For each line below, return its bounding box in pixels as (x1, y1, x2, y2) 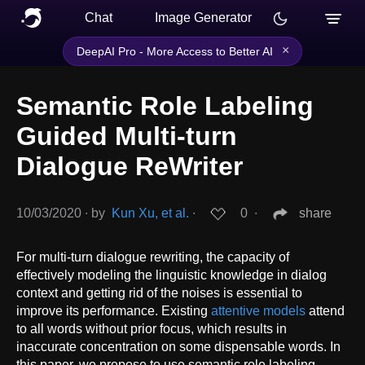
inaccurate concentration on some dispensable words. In (16, 339, 341, 354)
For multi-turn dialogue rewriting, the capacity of (16, 249, 289, 264)
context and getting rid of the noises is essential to (16, 285, 302, 300)
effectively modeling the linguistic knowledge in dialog (16, 267, 327, 282)
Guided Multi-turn (16, 121, 237, 152)
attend (306, 303, 345, 318)
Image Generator (155, 11, 252, 24)
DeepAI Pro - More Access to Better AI (77, 45, 273, 58)
